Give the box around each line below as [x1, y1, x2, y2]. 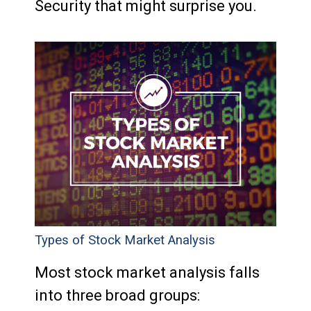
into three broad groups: [35, 287, 200, 305]
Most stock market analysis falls [35, 264, 260, 282]
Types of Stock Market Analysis [35, 233, 215, 249]
